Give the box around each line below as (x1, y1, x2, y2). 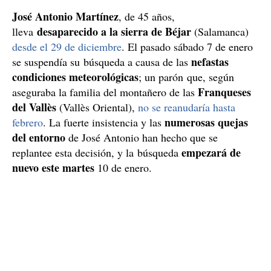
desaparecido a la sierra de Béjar (37, 23, 191, 39)
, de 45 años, (119, 8, 175, 24)
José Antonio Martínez (12, 8, 119, 24)
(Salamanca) (191, 24, 249, 39)
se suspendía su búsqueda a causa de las (12, 54, 191, 69)
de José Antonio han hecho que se (65, 129, 218, 145)
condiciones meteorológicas (12, 68, 139, 85)
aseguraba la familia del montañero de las (12, 84, 198, 99)
